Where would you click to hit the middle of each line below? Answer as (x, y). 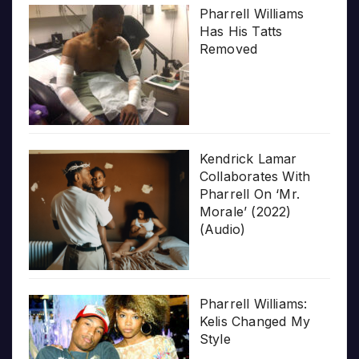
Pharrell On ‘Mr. (249, 194)
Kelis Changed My (254, 321)
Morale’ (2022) (245, 211)
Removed (228, 48)
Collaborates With (255, 176)
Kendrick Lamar (248, 158)
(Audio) (222, 229)
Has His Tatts (241, 31)
